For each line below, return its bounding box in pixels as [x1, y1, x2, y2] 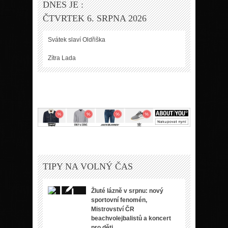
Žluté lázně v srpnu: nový [91, 187, 163, 194]
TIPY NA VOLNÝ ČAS [43, 161, 133, 172]
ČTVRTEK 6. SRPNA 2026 [43, 13, 147, 23]
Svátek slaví [48, 36, 82, 43]
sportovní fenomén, [91, 196, 147, 204]
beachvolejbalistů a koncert [91, 214, 171, 222]
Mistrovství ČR [91, 205, 134, 213]
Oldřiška [82, 36, 105, 43]
